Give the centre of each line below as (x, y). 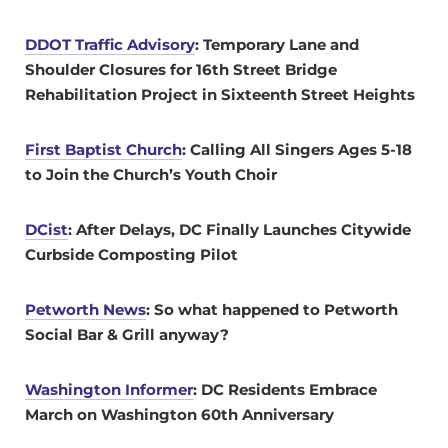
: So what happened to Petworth (272, 309)
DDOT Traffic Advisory (110, 44)
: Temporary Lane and (277, 44)
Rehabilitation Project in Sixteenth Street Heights (220, 94)
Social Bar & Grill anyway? (127, 334)
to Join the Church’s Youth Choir (151, 174)
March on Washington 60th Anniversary (179, 414)
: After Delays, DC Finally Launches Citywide (239, 229)
